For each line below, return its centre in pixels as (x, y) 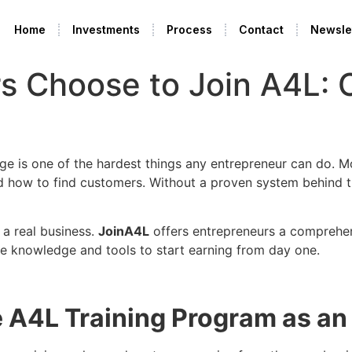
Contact (261, 29)
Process (189, 29)
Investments (106, 29)
